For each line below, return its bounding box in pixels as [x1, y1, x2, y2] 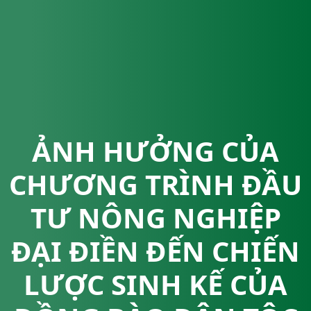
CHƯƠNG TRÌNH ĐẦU [9, 165, 302, 203]
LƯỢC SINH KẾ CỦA [24, 264, 287, 303]
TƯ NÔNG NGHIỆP [30, 198, 281, 237]
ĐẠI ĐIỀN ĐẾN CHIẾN [11, 231, 300, 270]
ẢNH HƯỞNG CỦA [32, 131, 279, 170]
